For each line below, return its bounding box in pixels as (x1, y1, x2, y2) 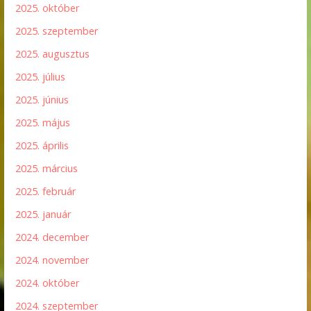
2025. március (15, 162, 78, 176)
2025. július (15, 70, 66, 84)
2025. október (15, 1, 80, 15)
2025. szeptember (15, 24, 99, 38)
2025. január (15, 208, 72, 221)
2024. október (15, 276, 80, 290)
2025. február (15, 185, 76, 199)
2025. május (15, 116, 71, 130)
